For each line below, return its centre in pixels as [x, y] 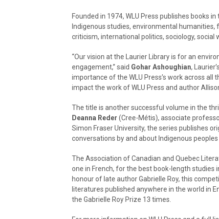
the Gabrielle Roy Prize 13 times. [121, 199]
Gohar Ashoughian [161, 67]
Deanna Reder [95, 118]
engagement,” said [101, 67]
